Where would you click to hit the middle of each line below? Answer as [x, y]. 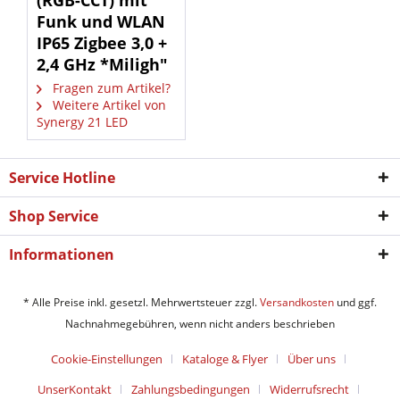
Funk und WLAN [101, 21]
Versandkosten [297, 303]
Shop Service [54, 216]
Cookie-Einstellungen [107, 359]
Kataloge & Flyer [225, 359]
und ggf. [355, 303]
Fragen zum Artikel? [110, 88]
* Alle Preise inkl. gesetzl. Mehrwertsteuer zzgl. [142, 303]
